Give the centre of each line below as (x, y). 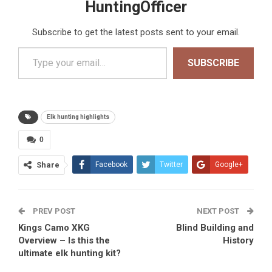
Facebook (111, 165)
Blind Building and (215, 228)
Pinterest (56, 211)
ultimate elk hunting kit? (70, 253)
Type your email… (36, 47)
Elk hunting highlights (78, 117)
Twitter (171, 165)
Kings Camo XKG (54, 228)
